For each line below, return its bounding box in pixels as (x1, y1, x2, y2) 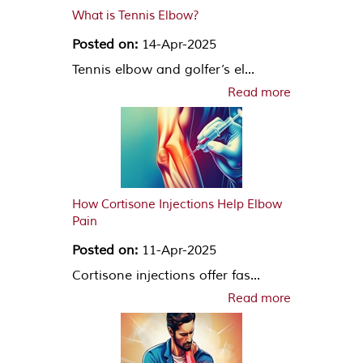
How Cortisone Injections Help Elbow (72, 196, 282, 212)
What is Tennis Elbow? (72, 7, 199, 23)
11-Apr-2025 (138, 241, 216, 258)
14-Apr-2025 (138, 36, 216, 53)
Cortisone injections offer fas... (72, 267, 260, 284)
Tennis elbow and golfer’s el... (72, 61, 254, 78)
